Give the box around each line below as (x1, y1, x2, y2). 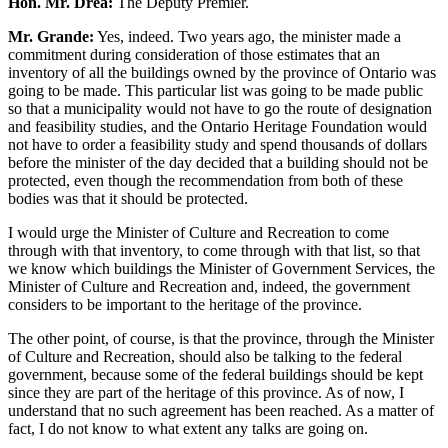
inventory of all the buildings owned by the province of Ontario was (8, 64, 436, 82)
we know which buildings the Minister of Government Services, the (8, 260, 435, 278)
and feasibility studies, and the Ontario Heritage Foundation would (8, 118, 427, 136)
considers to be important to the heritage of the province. (8, 296, 362, 314)
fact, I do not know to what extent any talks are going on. (8, 420, 368, 438)
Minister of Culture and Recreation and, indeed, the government (8, 278, 410, 296)
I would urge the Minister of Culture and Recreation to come (8, 224, 389, 242)
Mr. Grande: (8, 28, 94, 46)
